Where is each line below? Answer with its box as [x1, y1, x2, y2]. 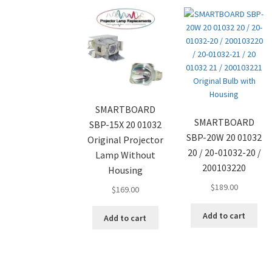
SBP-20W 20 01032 [186, 131, 262, 143]
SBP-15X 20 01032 [89, 118, 161, 131]
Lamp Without [95, 148, 155, 161]
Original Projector [87, 133, 163, 146]
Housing [107, 163, 143, 176]
